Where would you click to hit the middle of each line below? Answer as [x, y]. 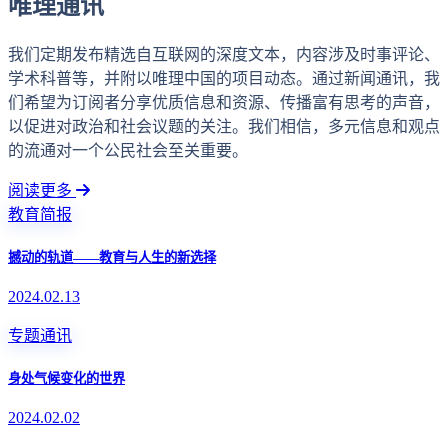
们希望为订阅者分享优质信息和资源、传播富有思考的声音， [224, 102]
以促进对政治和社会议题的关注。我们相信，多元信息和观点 [224, 126]
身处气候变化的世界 [66, 379]
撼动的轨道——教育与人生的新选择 [112, 257]
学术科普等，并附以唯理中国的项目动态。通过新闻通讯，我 [224, 78]
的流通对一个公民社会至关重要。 [128, 150]
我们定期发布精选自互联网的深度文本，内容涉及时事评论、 [224, 54]
